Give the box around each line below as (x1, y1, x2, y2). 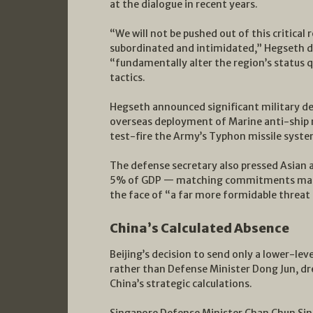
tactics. (110, 71, 145, 85)
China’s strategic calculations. (110, 277, 252, 291)
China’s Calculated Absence (110, 220, 289, 237)
